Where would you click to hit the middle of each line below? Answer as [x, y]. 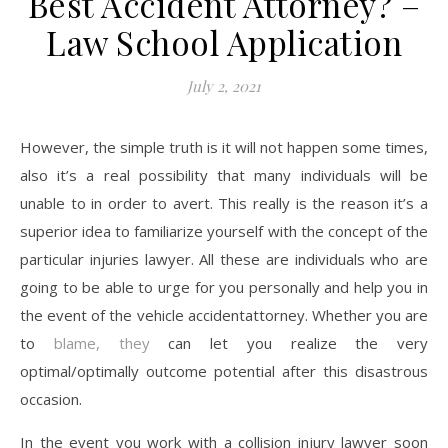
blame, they [101, 343]
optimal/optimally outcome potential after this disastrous [224, 371]
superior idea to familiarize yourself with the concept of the [224, 231]
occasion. [51, 399]
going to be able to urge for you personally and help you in [224, 287]
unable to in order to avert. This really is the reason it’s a [224, 203]
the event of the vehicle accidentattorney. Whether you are [224, 315]
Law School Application [224, 42]
